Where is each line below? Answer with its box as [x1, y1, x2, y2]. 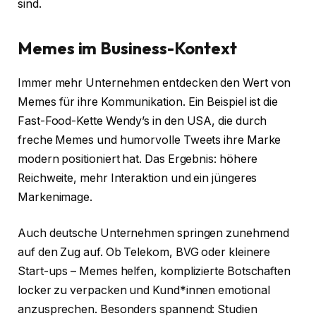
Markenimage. [18, 190, 93, 204]
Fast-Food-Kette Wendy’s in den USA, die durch [18, 114, 267, 128]
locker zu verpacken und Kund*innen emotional [18, 284, 270, 298]
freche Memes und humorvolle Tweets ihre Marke [18, 133, 281, 147]
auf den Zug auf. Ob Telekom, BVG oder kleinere [18, 245, 271, 260]
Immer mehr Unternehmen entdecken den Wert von [18, 75, 291, 90]
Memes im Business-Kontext [18, 37, 238, 59]
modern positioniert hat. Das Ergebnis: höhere [18, 152, 258, 166]
